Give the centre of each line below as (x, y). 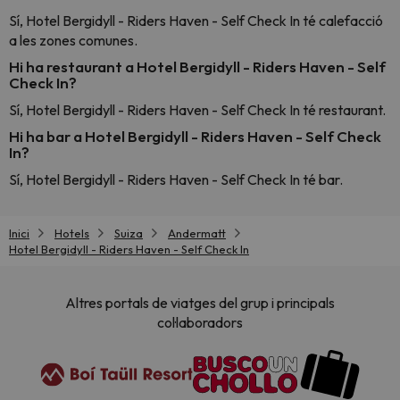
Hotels (72, 233)
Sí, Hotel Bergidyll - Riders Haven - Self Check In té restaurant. (197, 110)
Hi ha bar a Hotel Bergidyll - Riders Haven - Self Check (195, 136)
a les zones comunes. (73, 40)
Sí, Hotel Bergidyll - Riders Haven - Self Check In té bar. (176, 179)
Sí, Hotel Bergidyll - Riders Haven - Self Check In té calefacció (196, 21)
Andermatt (197, 233)
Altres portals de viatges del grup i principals (200, 303)
